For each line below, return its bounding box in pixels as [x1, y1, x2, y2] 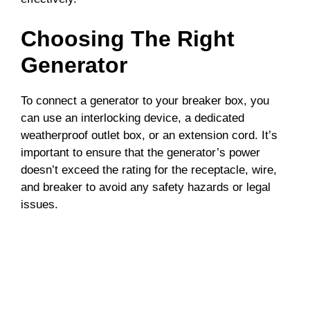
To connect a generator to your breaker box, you [21, 93, 269, 107]
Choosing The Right [21, 26, 235, 51]
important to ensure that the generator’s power [21, 145, 260, 159]
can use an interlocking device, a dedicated [21, 111, 244, 125]
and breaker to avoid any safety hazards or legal [21, 180, 271, 194]
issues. [21, 197, 58, 211]
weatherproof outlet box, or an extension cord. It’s [21, 128, 277, 142]
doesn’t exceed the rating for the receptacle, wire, [21, 163, 277, 176]
